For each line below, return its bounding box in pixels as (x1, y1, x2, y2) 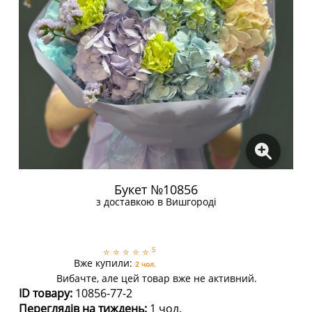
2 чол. (135, 259, 156, 269)
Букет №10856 (114, 181, 198, 198)
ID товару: (19, 286, 72, 301)
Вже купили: (74, 256, 135, 270)
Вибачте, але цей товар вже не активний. (56, 272, 257, 285)
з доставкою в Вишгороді (95, 195, 217, 208)
